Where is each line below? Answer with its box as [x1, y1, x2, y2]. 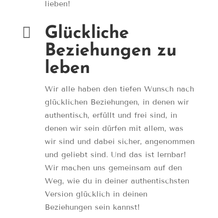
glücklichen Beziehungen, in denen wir [44, 97, 189, 107]
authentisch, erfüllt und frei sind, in [44, 110, 177, 120]
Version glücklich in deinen [44, 189, 147, 199]
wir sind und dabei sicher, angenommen [44, 137, 195, 146]
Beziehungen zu [44, 42, 177, 60]
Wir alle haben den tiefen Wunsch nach [44, 84, 194, 94]
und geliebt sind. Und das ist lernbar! [44, 150, 186, 160]
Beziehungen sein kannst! [44, 202, 140, 212]
